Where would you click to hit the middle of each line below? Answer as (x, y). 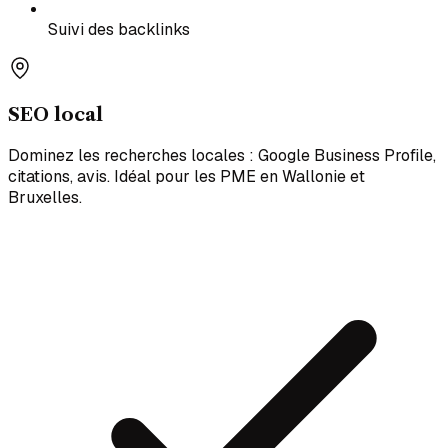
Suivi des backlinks (119, 29)
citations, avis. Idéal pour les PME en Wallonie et (186, 176)
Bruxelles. (45, 197)
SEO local (55, 115)
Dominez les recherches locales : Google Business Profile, (222, 155)
